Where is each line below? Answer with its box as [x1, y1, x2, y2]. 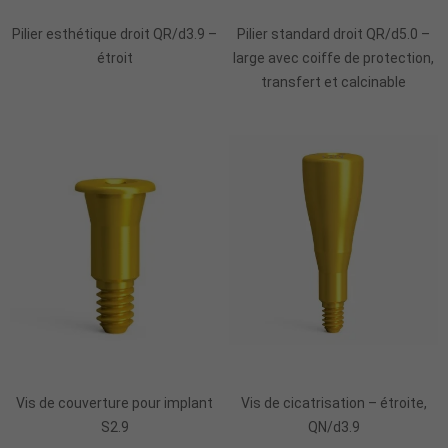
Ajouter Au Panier [56, 356, 173, 375]
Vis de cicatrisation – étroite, [240, 394, 427, 411]
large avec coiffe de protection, [233, 50, 434, 67]
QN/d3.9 [307, 418, 360, 435]
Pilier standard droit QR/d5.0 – [237, 26, 430, 43]
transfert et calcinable [261, 74, 406, 91]
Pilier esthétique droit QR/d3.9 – [12, 26, 217, 43]
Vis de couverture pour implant [16, 394, 213, 411]
